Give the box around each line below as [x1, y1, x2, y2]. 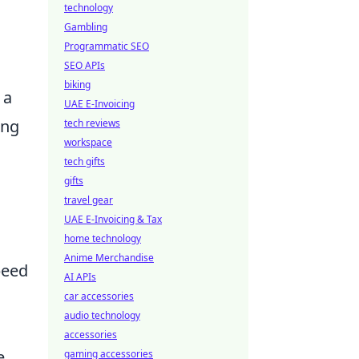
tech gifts [64, 155, 105, 168]
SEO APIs [64, 58, 105, 72]
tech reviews [64, 116, 120, 130]
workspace [64, 135, 112, 149]
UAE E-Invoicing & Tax [64, 212, 162, 226]
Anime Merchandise [64, 251, 154, 264]
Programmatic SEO [64, 39, 149, 53]
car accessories [64, 289, 134, 303]
